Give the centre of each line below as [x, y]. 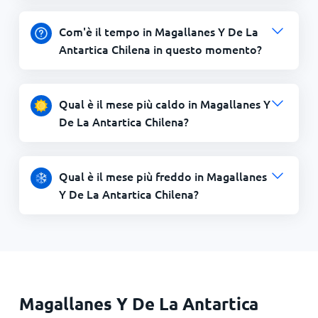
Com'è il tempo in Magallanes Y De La [158, 31]
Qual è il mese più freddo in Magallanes [163, 176]
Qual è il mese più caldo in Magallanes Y [164, 104]
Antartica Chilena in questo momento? [160, 49]
